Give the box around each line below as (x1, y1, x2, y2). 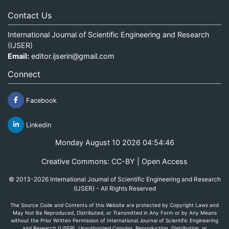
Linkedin (24, 121, 51, 129)
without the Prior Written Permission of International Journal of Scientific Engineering (11, 217, 218, 223)
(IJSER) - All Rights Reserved (73, 184, 156, 192)
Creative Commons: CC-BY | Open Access (41, 156, 188, 166)
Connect (8, 68, 40, 79)
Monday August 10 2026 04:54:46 (55, 138, 174, 147)
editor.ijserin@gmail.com (31, 51, 114, 60)
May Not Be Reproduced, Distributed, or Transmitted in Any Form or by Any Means (12, 209, 217, 216)
